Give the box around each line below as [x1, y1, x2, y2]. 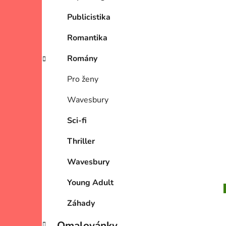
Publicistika [67, 12, 110, 23]
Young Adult [67, 177, 114, 189]
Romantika [67, 32, 107, 44]
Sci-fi [67, 115, 87, 127]
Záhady [67, 198, 95, 209]
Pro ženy [67, 74, 98, 85]
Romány [67, 53, 97, 65]
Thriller [67, 136, 95, 147]
